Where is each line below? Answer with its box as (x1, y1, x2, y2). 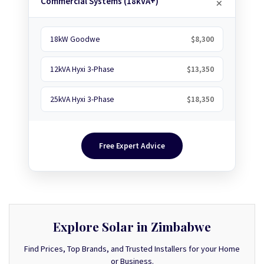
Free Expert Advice (99, 140, 165, 151)
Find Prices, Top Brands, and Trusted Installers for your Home (24, 243, 240, 254)
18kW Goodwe (50, 34, 100, 44)
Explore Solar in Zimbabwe (53, 217, 211, 235)
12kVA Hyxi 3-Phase (50, 64, 114, 74)
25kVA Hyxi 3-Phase (50, 94, 114, 104)
